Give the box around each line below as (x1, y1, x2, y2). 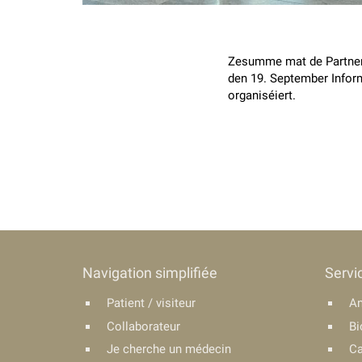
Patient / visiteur (107, 296, 196, 310)
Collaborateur (107, 318, 180, 334)
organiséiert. (228, 88, 296, 103)
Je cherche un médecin (107, 342, 231, 356)
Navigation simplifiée (82, 264, 217, 281)
